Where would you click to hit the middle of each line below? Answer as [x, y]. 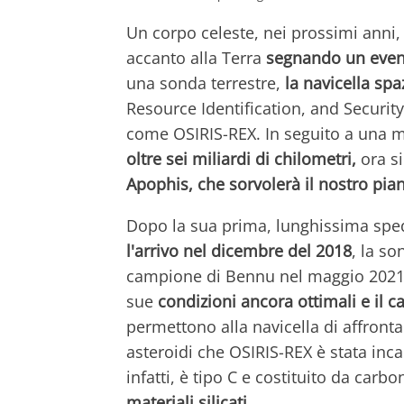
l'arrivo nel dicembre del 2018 [239, 251]
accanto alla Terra [196, 58]
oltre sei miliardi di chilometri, [241, 159]
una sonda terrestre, [203, 83]
